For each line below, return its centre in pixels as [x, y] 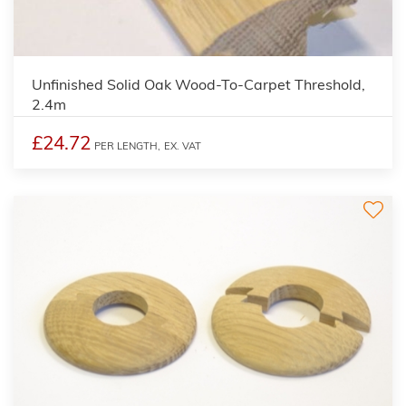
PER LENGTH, [127, 145]
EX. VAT [183, 145]
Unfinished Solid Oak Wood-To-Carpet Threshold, [198, 84]
